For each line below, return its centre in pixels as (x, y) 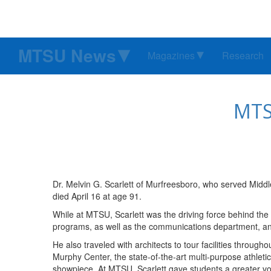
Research (243, 56)
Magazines (171, 56)
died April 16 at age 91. (97, 196)
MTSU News (67, 56)
